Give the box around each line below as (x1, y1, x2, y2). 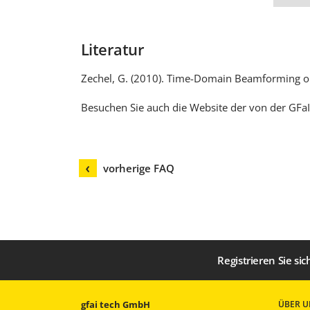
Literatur (81, 39, 145, 60)
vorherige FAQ (103, 161, 174, 176)
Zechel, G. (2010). (81, 71, 167, 86)
